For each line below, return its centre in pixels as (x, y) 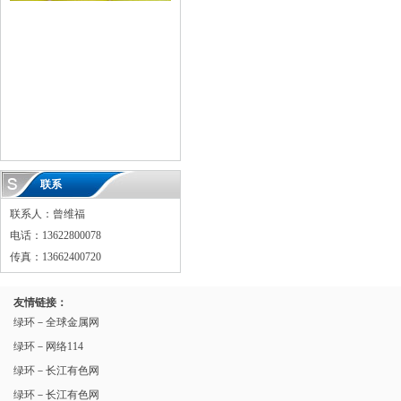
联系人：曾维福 (47, 214)
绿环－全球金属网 (56, 322)
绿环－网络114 (48, 346)
